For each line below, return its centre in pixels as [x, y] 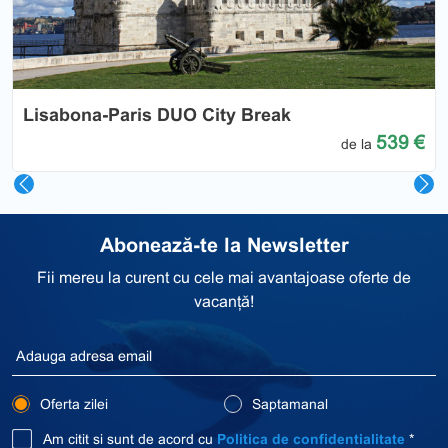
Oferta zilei [72, 404]
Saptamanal [288, 404]
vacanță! [224, 302]
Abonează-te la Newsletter [224, 245]
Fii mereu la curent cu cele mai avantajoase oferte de [224, 278]
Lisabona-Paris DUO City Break [157, 115]
